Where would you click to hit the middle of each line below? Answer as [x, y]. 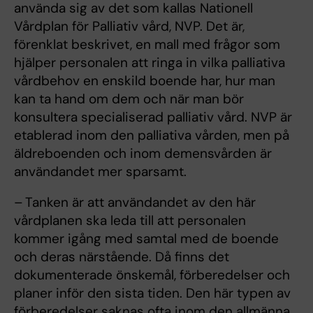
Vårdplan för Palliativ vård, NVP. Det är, [129, 27]
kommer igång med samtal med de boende [146, 239]
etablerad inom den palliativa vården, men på [152, 136]
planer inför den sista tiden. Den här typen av [152, 293]
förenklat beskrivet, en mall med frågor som [147, 45]
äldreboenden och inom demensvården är [143, 154]
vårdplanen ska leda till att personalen [130, 221]
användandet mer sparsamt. [100, 172]
